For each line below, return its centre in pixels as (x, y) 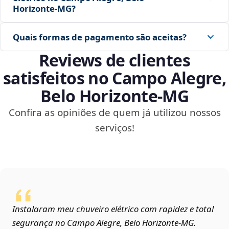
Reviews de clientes (114, 60)
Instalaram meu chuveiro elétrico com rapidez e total (113, 209)
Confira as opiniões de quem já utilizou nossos (114, 113)
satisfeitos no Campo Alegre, (114, 78)
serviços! (114, 128)
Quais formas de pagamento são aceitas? (100, 37)
